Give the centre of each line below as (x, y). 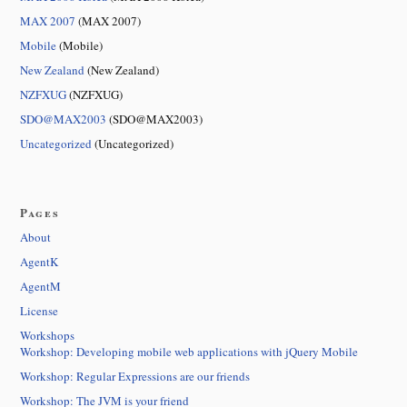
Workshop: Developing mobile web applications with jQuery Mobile (189, 352)
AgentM (40, 287)
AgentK (39, 262)
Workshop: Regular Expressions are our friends (135, 376)
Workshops (47, 336)
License (39, 311)
